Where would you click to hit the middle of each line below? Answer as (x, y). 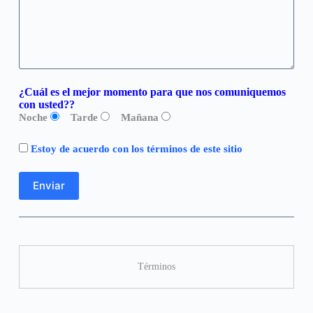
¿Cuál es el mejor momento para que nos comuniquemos (152, 92)
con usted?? (46, 104)
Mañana (139, 117)
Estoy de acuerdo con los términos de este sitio (136, 148)
